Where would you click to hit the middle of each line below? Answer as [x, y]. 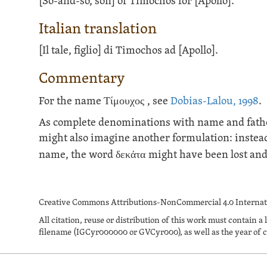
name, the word [77, 155]
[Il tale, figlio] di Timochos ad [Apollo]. [129, 51]
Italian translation [98, 29]
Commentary [82, 79]
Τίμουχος [124, 100]
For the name [72, 101]
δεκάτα [131, 154]
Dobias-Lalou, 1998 [215, 101]
